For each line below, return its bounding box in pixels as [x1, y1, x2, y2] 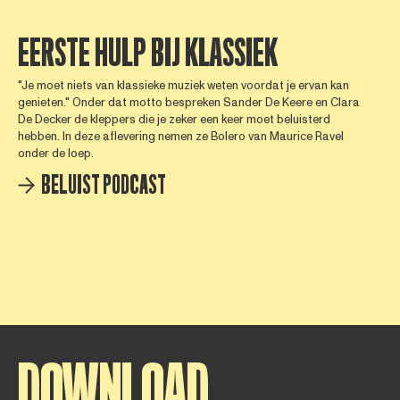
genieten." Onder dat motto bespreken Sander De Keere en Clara [17, 94, 360, 111]
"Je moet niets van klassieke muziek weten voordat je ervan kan [17, 77, 349, 94]
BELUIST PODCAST [40, 171, 166, 199]
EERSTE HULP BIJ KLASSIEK [17, 33, 278, 75]
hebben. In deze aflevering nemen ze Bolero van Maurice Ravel [17, 128, 344, 145]
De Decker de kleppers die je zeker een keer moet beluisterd [17, 111, 330, 128]
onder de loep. [17, 145, 94, 162]
